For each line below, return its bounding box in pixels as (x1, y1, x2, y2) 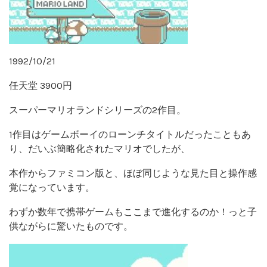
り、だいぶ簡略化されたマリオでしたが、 (9, 142, 190, 154)
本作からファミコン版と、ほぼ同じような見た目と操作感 (9, 167, 257, 179)
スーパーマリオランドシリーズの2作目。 (9, 104, 186, 116)
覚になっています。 (9, 181, 95, 193)
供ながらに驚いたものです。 (9, 220, 133, 232)
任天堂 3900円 (9, 79, 72, 91)
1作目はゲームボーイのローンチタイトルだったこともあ (9, 128, 251, 140)
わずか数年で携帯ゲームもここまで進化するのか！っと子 (9, 206, 257, 218)
